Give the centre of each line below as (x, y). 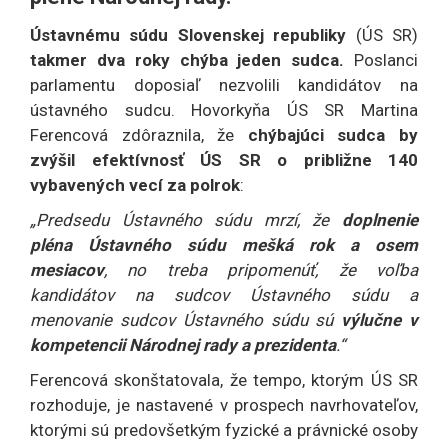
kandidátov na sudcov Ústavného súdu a (224, 295)
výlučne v (380, 320)
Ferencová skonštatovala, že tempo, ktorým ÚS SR (224, 380)
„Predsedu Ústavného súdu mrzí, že (186, 220)
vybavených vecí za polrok (135, 185)
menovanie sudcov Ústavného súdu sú (186, 320)
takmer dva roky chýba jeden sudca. (192, 60)
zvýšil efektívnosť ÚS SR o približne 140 (224, 160)
